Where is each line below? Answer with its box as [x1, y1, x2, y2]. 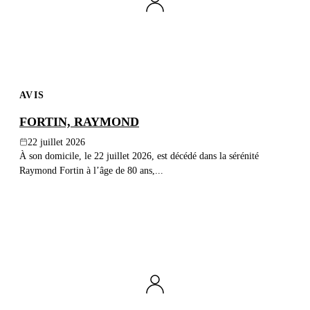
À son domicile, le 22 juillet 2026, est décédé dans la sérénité [19, 149, 259, 161]
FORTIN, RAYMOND [19, 114, 139, 129]
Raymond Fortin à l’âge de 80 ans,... [19, 164, 163, 176]
